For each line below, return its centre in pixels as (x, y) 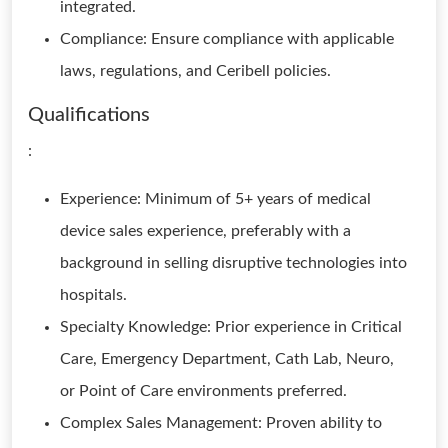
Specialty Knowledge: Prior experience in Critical (231, 327)
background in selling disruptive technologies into (233, 263)
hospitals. (93, 295)
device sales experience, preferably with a (205, 231)
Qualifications (89, 115)
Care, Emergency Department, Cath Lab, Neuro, (227, 359)
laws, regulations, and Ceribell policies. (195, 71)
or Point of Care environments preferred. (203, 391)
